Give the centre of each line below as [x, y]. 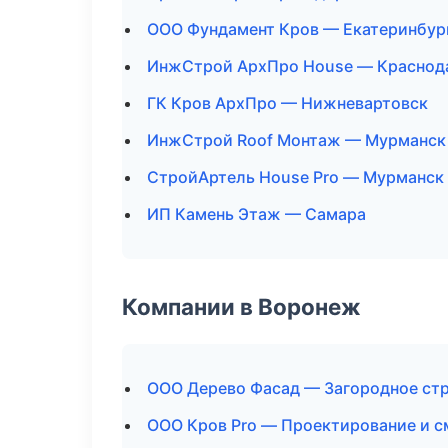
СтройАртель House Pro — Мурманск [295, 177]
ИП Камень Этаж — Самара [256, 214]
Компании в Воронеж [241, 306]
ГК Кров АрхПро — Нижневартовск [287, 103]
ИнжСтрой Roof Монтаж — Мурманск [296, 140]
